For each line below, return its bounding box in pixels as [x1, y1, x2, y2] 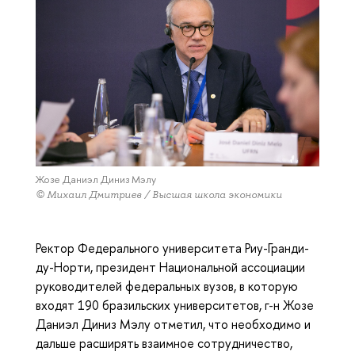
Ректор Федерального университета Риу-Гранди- [36, 239, 309, 257]
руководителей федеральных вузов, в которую [36, 277, 298, 295]
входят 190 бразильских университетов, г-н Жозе [36, 296, 314, 314]
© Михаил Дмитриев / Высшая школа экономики [36, 187, 282, 201]
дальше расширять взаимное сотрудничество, [36, 334, 292, 352]
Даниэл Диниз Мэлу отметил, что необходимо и [36, 315, 311, 333]
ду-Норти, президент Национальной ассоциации [36, 258, 305, 276]
